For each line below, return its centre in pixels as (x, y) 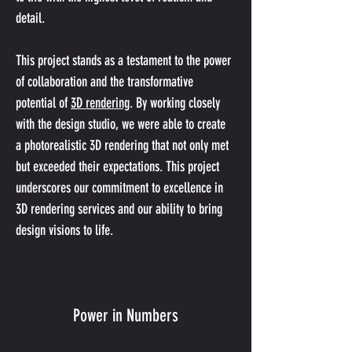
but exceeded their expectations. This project (119, 167)
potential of (43, 103)
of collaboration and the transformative (106, 82)
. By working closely (176, 103)
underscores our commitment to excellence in (121, 188)
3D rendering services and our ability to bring (121, 209)
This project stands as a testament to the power (125, 60)
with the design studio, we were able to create (122, 124)
